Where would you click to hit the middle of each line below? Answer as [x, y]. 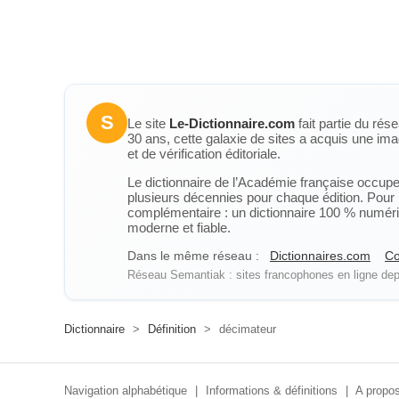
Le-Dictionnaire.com [232, 123]
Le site [148, 123]
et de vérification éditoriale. [204, 154]
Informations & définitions [272, 391]
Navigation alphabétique [126, 391]
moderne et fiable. [179, 228]
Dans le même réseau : [193, 256]
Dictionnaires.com [320, 256]
